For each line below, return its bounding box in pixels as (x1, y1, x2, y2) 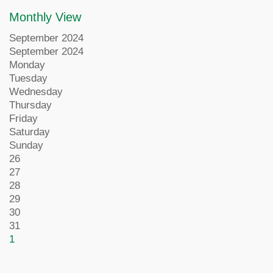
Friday (9, 113, 38, 124)
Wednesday (9, 86, 63, 97)
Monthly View (9, 10, 81, 24)
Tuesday (9, 73, 48, 84)
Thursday (9, 99, 52, 111)
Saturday (9, 126, 50, 138)
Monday (9, 59, 45, 71)
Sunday (9, 140, 43, 151)
